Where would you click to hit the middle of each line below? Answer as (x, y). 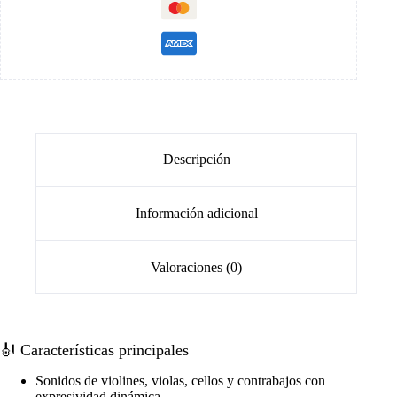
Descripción (196, 160)
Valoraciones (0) (197, 267)
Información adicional (196, 213)
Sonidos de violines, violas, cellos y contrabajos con (180, 381)
